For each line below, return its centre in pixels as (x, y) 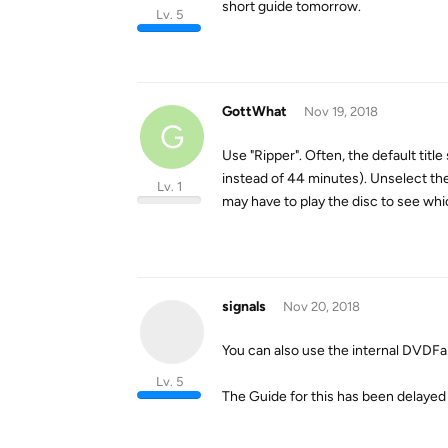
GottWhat (254, 111)
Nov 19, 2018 (340, 111)
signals (244, 306)
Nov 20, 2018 (321, 306)
